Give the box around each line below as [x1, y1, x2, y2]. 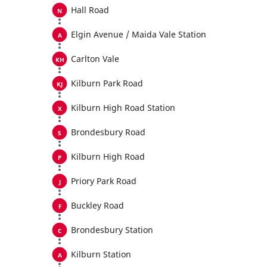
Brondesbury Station [71, 224, 153, 235]
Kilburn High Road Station [71, 102, 175, 113]
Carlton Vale [71, 53, 119, 64]
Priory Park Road [71, 175, 136, 187]
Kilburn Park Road [71, 77, 143, 89]
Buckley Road [71, 200, 124, 211]
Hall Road [71, 4, 109, 15]
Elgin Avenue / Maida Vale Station [71, 29, 206, 40]
